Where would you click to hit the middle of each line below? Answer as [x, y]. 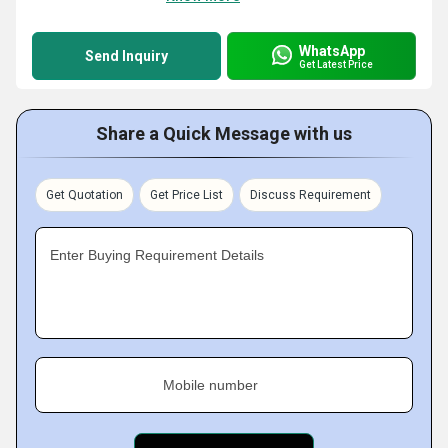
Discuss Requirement [310, 195]
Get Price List [186, 195]
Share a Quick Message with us [224, 133]
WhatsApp [332, 50]
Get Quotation [84, 195]
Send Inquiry [126, 56]
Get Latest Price [336, 64]
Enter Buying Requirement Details [157, 255]
